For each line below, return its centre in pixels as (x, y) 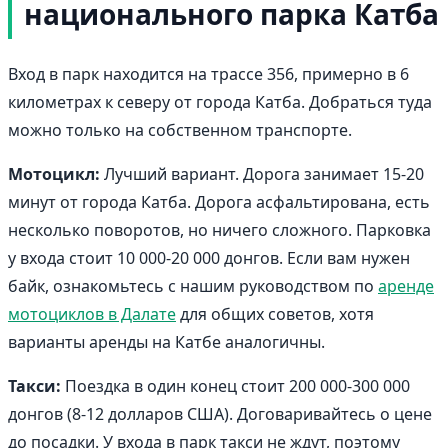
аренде (406, 285)
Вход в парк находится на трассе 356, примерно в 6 (208, 73)
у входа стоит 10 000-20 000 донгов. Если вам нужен (209, 257)
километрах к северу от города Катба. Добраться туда (220, 101)
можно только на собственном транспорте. (180, 129)
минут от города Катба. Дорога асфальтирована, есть (219, 201)
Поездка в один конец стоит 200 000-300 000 (235, 385)
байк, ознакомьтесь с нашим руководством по (193, 285)
